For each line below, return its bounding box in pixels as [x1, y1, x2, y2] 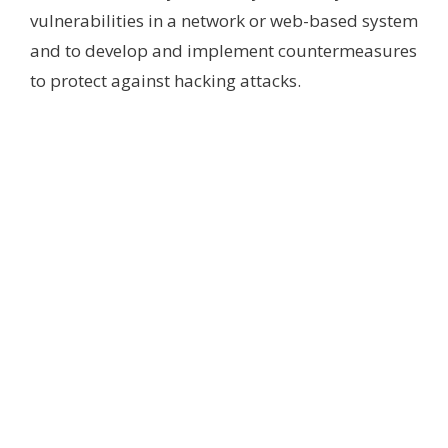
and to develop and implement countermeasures [30, 39, 417, 63]
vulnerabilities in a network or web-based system [30, 9, 418, 33]
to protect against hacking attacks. [30, 69, 301, 93]
